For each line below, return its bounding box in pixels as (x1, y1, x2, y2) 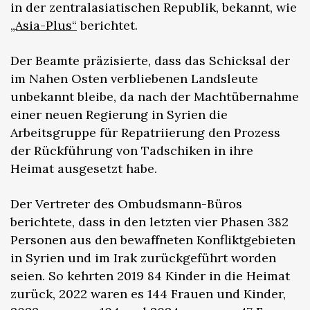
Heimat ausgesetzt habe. (10, 160, 157, 176)
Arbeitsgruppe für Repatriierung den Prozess (10, 124, 280, 140)
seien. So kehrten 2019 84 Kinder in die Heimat (10, 267, 290, 284)
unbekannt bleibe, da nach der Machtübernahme (10, 88, 299, 104)
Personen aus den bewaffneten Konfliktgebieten (10, 231, 295, 248)
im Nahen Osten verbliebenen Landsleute (10, 70, 258, 86)
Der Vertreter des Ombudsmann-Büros (10, 195, 242, 212)
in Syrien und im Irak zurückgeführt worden (10, 249, 276, 266)
